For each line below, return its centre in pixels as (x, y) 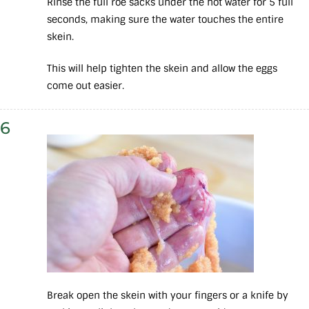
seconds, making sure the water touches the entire (165, 20)
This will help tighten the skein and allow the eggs (162, 69)
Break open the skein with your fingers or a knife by (168, 296)
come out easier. (87, 86)
